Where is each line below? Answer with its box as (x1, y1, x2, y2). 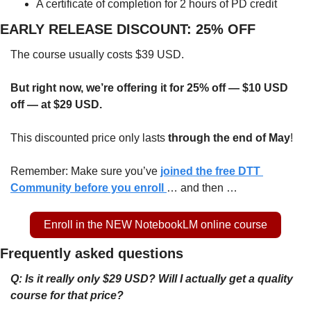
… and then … (167, 181, 237, 194)
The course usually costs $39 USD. (10, 48, 184, 60)
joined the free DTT (160, 165, 260, 177)
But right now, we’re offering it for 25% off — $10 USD (10, 81, 288, 94)
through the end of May (168, 131, 290, 144)
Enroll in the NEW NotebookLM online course (44, 218, 267, 230)
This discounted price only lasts (10, 131, 168, 144)
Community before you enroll (10, 181, 167, 194)
